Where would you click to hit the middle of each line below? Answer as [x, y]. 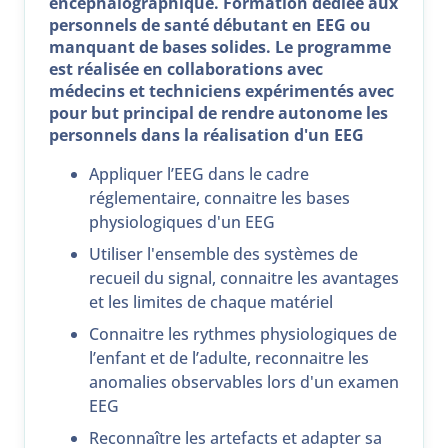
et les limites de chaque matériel [211, 302]
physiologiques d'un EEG [182, 222]
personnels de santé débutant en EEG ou [210, 25]
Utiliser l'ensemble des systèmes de [223, 254]
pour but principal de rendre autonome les [218, 113]
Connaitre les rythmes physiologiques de [243, 334]
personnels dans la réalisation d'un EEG [206, 135]
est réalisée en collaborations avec [186, 69]
